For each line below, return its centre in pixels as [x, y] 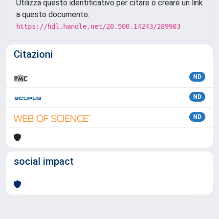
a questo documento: [53, 14]
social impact [44, 161]
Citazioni [33, 54]
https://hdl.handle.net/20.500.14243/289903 [98, 26]
